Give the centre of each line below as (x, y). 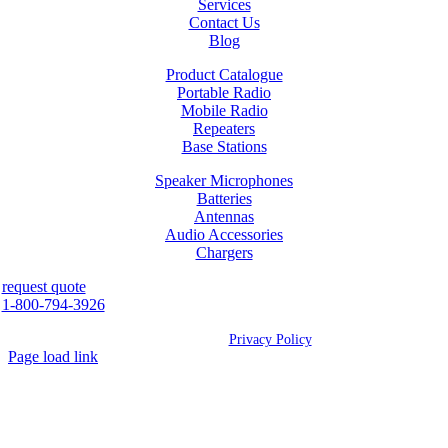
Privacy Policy (270, 339)
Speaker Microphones (224, 180)
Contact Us (224, 22)
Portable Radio (224, 92)
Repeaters (224, 128)
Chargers (224, 252)
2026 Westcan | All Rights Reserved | (122, 339)
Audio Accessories (224, 234)
